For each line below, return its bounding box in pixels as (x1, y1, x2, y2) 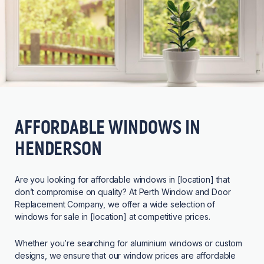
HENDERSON (15, 136, 102, 161)
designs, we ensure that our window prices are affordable (15, 250, 236, 261)
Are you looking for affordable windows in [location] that (15, 174, 230, 185)
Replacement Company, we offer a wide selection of (15, 199, 216, 210)
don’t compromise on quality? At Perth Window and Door (15, 187, 231, 197)
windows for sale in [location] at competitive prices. (15, 212, 210, 222)
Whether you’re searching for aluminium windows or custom (15, 238, 243, 249)
